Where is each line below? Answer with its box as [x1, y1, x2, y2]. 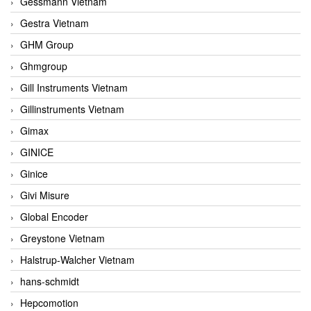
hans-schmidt [20, 274, 79, 288]
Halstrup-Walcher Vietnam [20, 252, 135, 267]
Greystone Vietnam [20, 230, 105, 245]
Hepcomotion [20, 295, 78, 310]
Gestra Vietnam [20, 15, 89, 30]
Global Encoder [20, 209, 88, 224]
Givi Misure [20, 187, 69, 202]
